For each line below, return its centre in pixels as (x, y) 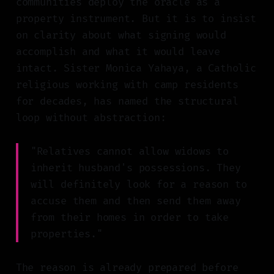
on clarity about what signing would (121, 35)
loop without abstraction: (91, 118)
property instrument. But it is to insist (136, 19)
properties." (66, 234)
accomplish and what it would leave (118, 52)
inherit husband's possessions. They (135, 168)
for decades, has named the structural (127, 102)
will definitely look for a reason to (139, 185)
